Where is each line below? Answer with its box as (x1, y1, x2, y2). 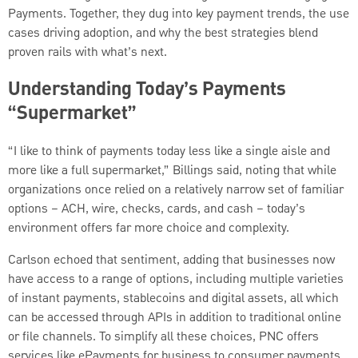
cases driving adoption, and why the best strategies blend (8, 23, 318, 43)
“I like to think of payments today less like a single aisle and (8, 141, 330, 161)
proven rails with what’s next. (8, 42, 167, 62)
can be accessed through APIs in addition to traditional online (8, 308, 341, 328)
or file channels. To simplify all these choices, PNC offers (8, 327, 319, 347)
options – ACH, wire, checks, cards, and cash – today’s (8, 199, 305, 219)
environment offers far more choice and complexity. (8, 218, 289, 238)
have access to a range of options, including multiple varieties (8, 269, 344, 289)
